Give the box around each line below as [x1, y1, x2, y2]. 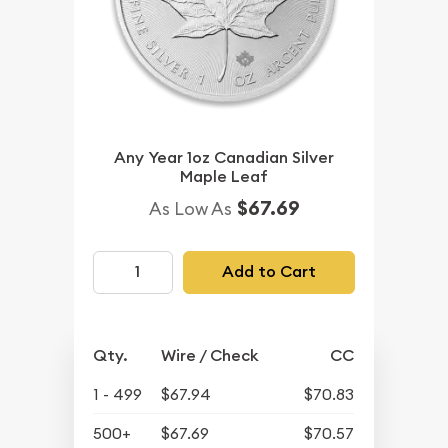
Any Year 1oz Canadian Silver [114, 146, 334, 168]
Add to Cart [221, 261, 316, 283]
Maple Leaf [180, 165, 268, 187]
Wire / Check [161, 344, 260, 366]
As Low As [148, 196, 232, 220]
